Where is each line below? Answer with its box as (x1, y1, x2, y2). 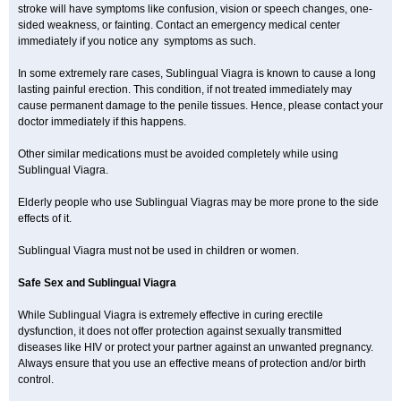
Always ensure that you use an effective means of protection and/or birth (18, 357, 366, 370)
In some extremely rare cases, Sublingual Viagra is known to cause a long (18, 67, 376, 80)
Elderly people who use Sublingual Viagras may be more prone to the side (18, 196, 379, 209)
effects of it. (18, 212, 72, 225)
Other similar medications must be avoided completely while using (18, 148, 338, 160)
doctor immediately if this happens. (18, 115, 186, 128)
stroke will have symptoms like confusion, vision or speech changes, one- (18, 3, 372, 15)
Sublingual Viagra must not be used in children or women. (18, 244, 299, 257)
